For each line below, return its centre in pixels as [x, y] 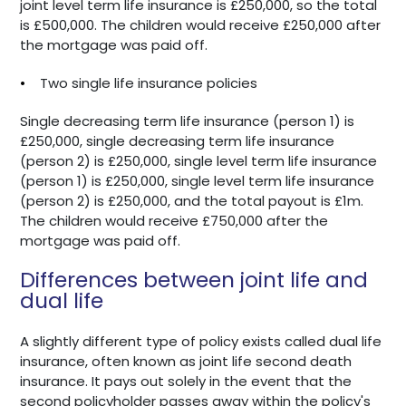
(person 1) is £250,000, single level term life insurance [198, 180]
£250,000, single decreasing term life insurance [178, 140]
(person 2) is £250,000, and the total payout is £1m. [192, 200]
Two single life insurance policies [151, 82]
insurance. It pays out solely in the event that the [186, 381]
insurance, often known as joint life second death [186, 361]
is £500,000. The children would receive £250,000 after [201, 24]
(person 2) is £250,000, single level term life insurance [199, 160]
